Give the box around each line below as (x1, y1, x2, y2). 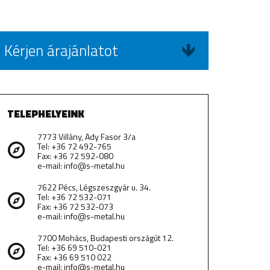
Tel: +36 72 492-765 (37, 140, 111, 153)
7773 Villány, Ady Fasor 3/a (37, 130, 136, 143)
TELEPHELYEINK (7, 106, 84, 122)
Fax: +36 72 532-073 (37, 200, 113, 213)
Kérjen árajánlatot (4, 39, 118, 62)
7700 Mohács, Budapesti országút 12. (37, 231, 174, 245)
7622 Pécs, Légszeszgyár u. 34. (37, 181, 151, 194)
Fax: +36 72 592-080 (37, 149, 113, 163)
